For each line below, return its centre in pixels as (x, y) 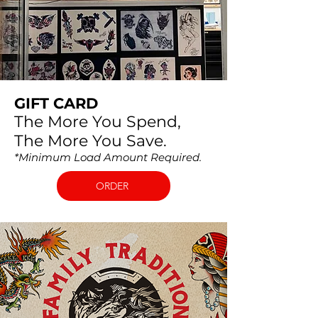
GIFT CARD (56, 103)
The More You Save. (91, 141)
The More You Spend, (98, 121)
